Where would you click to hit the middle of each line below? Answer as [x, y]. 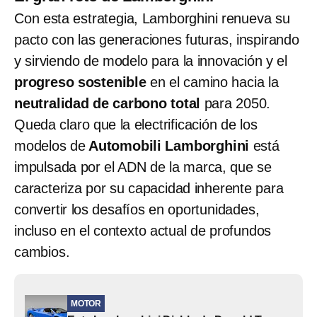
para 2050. [237, 104]
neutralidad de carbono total [109, 104]
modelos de [50, 146]
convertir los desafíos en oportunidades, [137, 210]
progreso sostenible [80, 82]
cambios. [42, 252]
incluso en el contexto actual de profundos [143, 231]
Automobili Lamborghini [167, 146]
